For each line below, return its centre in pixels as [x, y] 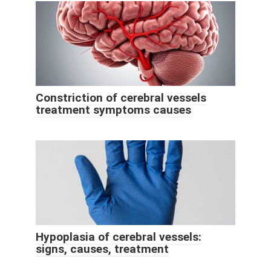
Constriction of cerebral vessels [121, 98]
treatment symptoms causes [113, 110]
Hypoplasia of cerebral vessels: [119, 237]
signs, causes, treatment [102, 249]
